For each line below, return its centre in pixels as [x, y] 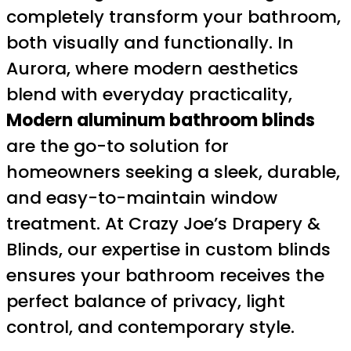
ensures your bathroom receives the [165, 275]
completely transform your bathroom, [174, 16]
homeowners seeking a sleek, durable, [173, 172]
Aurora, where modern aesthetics [152, 68]
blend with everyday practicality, [149, 94]
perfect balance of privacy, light [146, 301]
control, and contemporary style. [150, 327]
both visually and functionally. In [150, 42]
